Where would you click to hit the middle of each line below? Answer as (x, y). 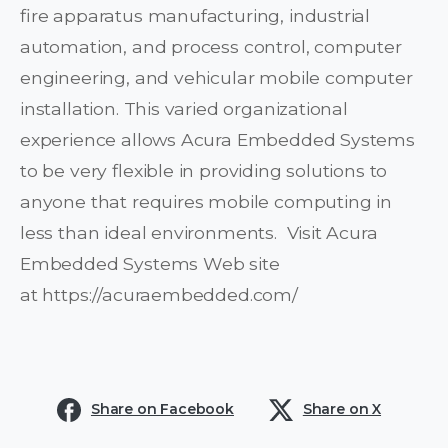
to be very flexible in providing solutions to (204, 171)
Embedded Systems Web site (150, 264)
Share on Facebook (162, 409)
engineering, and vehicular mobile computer (216, 78)
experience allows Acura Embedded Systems (217, 140)
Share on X (342, 409)
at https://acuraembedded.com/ (161, 295)
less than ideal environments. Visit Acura (199, 233)
